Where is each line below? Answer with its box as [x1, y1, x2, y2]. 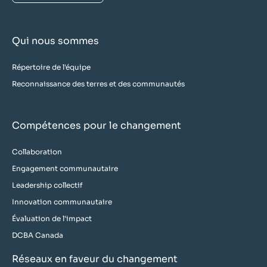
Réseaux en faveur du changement [12, 252, 178, 265]
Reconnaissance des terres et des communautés [12, 79, 185, 88]
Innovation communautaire [12, 197, 112, 206]
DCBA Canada [12, 230, 63, 240]
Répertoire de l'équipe [12, 62, 91, 72]
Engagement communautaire [12, 163, 118, 173]
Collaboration [12, 147, 62, 156]
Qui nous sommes [12, 34, 99, 47]
